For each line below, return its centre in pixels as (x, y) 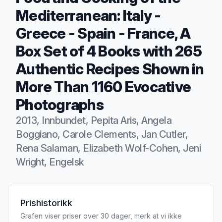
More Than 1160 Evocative (103, 87)
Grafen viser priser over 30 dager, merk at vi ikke (101, 216)
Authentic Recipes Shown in (110, 69)
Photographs (60, 105)
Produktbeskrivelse (58, 187)
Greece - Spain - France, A (103, 33)
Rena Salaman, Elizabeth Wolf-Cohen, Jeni (108, 148)
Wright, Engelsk (50, 162)
